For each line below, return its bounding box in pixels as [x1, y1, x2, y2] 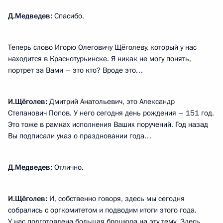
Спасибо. [52, 11, 84, 21]
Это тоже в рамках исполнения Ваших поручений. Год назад [8, 119, 208, 129]
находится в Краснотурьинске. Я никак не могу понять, [8, 54, 191, 64]
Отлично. [52, 162, 84, 172]
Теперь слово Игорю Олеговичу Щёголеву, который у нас [8, 42, 197, 52]
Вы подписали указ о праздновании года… [8, 131, 151, 141]
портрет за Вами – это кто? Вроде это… [8, 65, 143, 75]
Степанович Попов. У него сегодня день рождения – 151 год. [8, 108, 214, 118]
